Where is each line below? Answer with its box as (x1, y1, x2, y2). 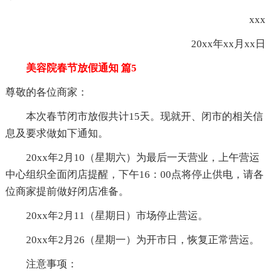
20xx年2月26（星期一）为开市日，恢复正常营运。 (5, 233, 260, 246)
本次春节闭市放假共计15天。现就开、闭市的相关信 (5, 110, 263, 122)
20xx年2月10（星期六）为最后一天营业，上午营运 (5, 151, 260, 163)
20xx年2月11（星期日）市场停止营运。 (5, 209, 208, 221)
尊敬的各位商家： (5, 86, 88, 98)
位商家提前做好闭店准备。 (5, 185, 129, 197)
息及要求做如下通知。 (5, 127, 108, 139)
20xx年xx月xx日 (171, 38, 266, 50)
